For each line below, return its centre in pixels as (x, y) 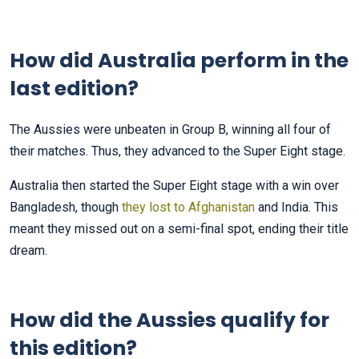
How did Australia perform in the (179, 61)
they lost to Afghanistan (188, 208)
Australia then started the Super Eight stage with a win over (174, 186)
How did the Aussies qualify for (169, 321)
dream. (28, 251)
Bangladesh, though (66, 208)
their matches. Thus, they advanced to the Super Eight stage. (177, 151)
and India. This (296, 208)
